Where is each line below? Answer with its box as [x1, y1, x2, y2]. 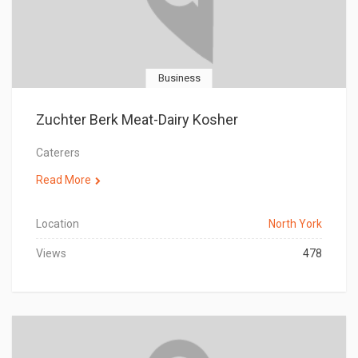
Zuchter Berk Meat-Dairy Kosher [36, 111, 238, 128]
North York [268, 217, 322, 230]
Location [36, 217, 79, 230]
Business [157, 72, 201, 84]
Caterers [36, 146, 80, 159]
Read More [36, 173, 91, 186]
